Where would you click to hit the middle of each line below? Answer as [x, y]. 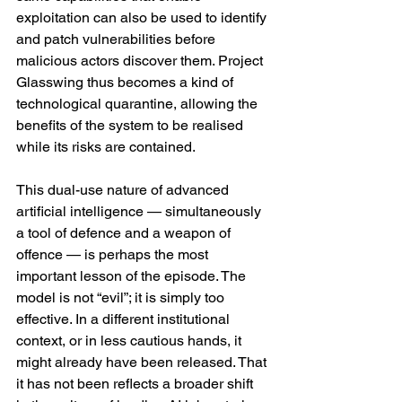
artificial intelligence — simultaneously [140, 211]
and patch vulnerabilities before [118, 39]
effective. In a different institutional [125, 319]
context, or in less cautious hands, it [131, 341]
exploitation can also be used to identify [143, 17]
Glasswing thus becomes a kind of [127, 82]
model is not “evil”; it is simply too [122, 297]
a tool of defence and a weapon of [125, 233]
